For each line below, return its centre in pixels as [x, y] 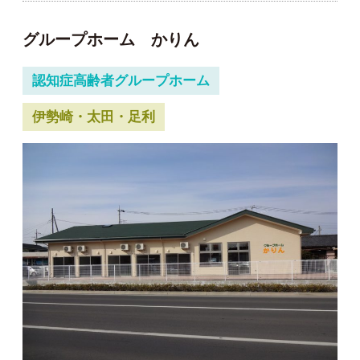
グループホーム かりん [111, 40]
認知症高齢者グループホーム [121, 81]
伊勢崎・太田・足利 [93, 117]
